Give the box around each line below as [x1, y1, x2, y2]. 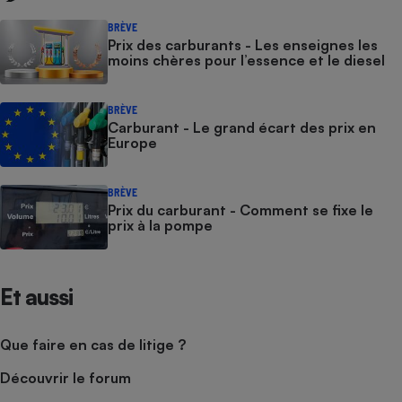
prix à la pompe [108, 216, 213, 234]
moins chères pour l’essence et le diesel [108, 51, 385, 69]
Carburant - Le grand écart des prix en [108, 118, 376, 136]
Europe [108, 134, 157, 152]
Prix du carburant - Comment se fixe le [108, 201, 373, 219]
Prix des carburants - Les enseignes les [108, 36, 378, 54]
